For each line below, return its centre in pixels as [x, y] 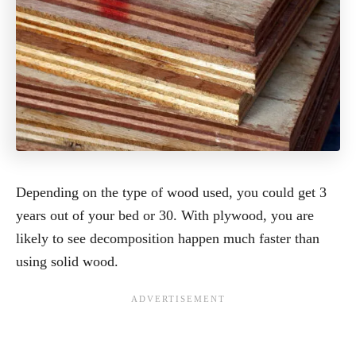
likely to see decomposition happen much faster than [168, 239]
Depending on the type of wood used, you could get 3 [171, 193]
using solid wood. [67, 262]
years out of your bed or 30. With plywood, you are [165, 216]
